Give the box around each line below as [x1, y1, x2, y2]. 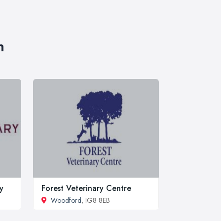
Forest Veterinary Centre [41, 182, 131, 194]
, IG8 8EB [81, 195, 110, 205]
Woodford [51, 195, 81, 205]
